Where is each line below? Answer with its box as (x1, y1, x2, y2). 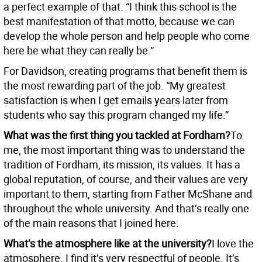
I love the (212, 236, 254, 251)
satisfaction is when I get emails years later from (4, 93, 228, 108)
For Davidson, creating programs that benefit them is (4, 64, 247, 78)
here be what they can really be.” (4, 43, 154, 58)
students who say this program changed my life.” (4, 108, 229, 122)
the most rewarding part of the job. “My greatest (4, 78, 226, 93)
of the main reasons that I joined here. (4, 216, 179, 230)
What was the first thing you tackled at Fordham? (4, 128, 230, 143)
